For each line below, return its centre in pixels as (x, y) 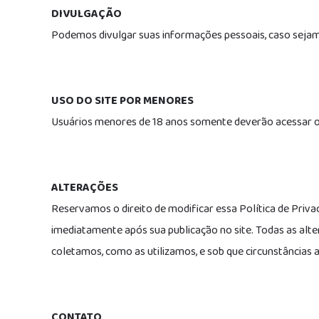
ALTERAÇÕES (85, 188)
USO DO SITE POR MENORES (122, 101)
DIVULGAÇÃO (87, 14)
